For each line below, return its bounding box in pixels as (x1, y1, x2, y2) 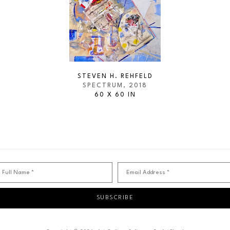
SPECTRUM (83, 83, 123, 89)
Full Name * (2, 169, 34, 176)
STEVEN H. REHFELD (77, 73, 153, 80)
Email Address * (126, 169, 169, 176)
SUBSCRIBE (96, 195, 134, 201)
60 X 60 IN (94, 92, 136, 98)
